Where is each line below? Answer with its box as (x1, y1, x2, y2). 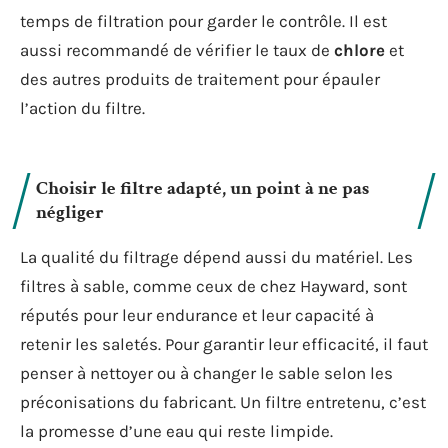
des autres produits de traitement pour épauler (20, 68, 380, 89)
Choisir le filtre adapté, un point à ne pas (36, 176, 369, 201)
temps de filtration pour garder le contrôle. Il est (20, 10, 387, 31)
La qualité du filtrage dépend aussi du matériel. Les (20, 247, 413, 267)
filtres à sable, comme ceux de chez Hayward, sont (20, 276, 407, 296)
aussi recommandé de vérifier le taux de (20, 39, 334, 60)
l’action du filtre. (20, 97, 145, 118)
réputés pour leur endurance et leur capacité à (20, 305, 374, 325)
